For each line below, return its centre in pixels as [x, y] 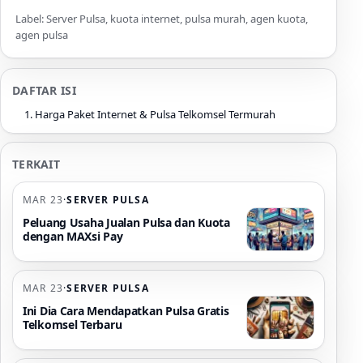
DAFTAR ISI [44, 91]
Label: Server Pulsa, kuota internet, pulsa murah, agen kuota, [162, 19]
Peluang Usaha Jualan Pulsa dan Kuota [126, 223]
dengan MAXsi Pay [73, 237]
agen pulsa [42, 35]
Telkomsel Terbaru [73, 325]
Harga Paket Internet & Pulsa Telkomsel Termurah [155, 115]
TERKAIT [36, 164]
